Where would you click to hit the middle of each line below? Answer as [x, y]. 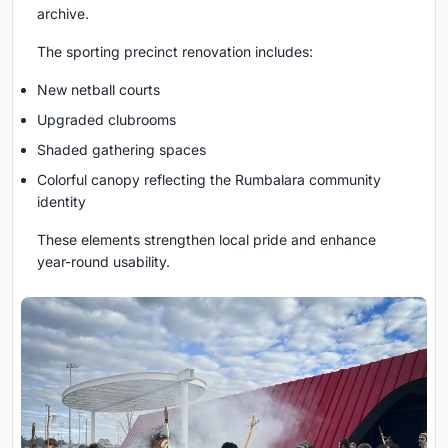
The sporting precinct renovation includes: [175, 52]
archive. [63, 14]
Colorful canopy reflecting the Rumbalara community [209, 180]
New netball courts [98, 90]
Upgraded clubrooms [106, 120]
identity [61, 202]
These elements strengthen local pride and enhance [206, 240]
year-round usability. [103, 262]
